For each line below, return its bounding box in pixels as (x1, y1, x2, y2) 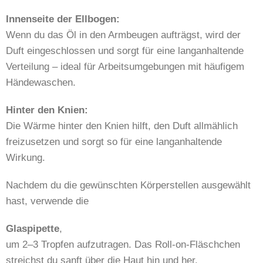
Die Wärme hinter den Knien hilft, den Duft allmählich (6, 120, 238, 131)
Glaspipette (6, 223, 59, 234)
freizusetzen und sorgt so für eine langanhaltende (6, 136, 222, 147)
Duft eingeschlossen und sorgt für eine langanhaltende (6, 45, 244, 56)
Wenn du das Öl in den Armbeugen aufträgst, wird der (6, 29, 241, 41)
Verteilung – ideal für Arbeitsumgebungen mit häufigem (6, 61, 244, 72)
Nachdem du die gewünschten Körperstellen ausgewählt (6, 180, 251, 191)
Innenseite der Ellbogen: (6, 14, 120, 25)
